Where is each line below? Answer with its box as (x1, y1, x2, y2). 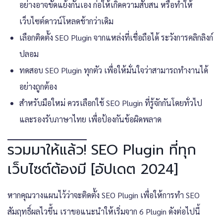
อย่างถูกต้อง (19, 81, 57, 92)
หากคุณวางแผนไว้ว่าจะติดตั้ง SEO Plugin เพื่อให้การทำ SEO (7, 189, 200, 200)
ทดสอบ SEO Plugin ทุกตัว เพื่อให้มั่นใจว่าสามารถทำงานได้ (19, 64, 208, 75)
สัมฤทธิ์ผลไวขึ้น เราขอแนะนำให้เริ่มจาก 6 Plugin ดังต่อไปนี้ (7, 206, 200, 217)
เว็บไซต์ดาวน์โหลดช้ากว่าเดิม (19, 15, 113, 26)
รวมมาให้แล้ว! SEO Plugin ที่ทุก (7, 139, 196, 161)
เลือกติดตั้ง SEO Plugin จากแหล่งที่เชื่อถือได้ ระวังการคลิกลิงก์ (19, 32, 213, 43)
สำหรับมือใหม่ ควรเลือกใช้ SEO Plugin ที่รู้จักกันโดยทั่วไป (19, 97, 202, 108)
